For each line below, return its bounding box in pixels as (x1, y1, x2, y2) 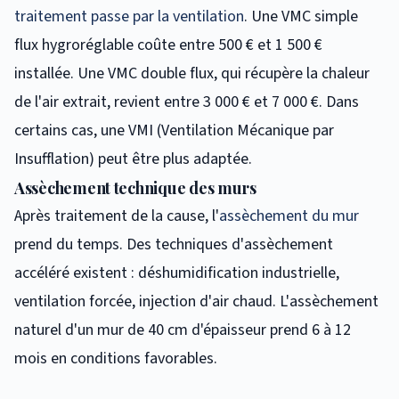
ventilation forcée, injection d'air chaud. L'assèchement (14, 289, 379, 313)
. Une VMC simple (244, 4, 358, 28)
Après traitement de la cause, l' (14, 204, 219, 227)
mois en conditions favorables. (14, 346, 217, 370)
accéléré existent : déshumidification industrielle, (14, 261, 339, 284)
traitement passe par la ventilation (14, 4, 244, 28)
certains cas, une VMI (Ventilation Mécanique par (14, 118, 334, 142)
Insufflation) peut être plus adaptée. (14, 147, 252, 170)
